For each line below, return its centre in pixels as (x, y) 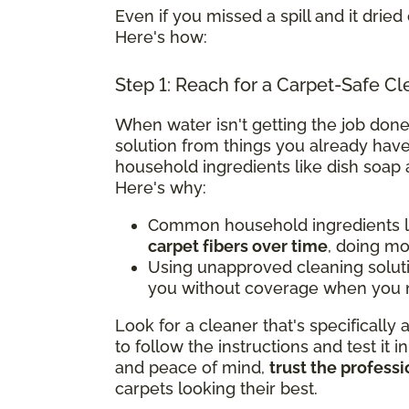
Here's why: (161, 187)
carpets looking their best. (216, 388)
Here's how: (161, 37)
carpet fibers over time (238, 246)
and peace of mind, (192, 367)
